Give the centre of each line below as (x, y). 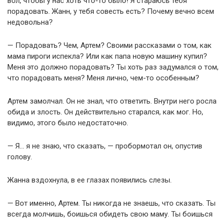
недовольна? (30, 22)
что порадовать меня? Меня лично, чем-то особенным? (103, 78)
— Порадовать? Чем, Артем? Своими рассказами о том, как (110, 45)
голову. (20, 157)
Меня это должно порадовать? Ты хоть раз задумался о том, (113, 67)
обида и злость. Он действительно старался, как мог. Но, (105, 112)
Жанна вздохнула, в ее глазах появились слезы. (90, 180)
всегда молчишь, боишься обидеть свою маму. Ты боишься (110, 214)
